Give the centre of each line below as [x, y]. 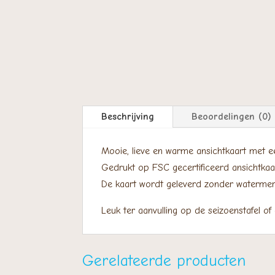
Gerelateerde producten [164, 261]
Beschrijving [127, 117]
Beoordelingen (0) [231, 117]
